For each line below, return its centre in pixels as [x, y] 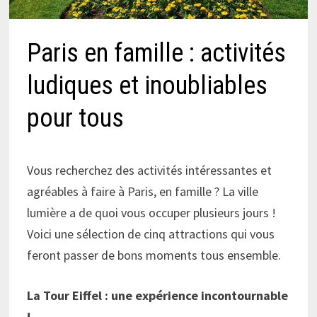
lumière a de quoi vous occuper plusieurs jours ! [152, 213]
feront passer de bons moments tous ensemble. [154, 255]
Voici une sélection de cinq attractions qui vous [151, 234]
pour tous [76, 119]
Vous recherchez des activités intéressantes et [150, 171]
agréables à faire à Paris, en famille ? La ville [143, 192]
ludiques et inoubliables [148, 86]
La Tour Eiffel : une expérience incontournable [158, 296]
